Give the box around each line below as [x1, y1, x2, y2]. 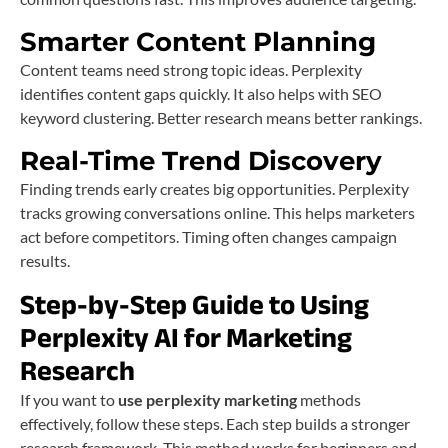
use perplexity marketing [118, 390, 297, 410]
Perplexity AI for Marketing [20, 312, 352, 365]
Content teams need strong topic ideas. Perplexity [20, 60, 362, 80]
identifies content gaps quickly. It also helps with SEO [20, 84, 382, 104]
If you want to [20, 390, 118, 410]
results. [20, 251, 70, 271]
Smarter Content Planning [20, 26, 376, 59]
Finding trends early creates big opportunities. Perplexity [20, 179, 409, 199]
